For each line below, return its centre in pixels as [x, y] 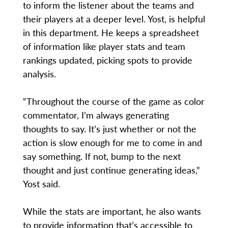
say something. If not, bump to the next [102, 156]
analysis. [39, 74]
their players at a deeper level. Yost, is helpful [114, 19]
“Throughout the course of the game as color [113, 101]
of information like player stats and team [104, 46]
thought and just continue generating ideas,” [111, 170]
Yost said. [41, 184]
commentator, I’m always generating [96, 115]
